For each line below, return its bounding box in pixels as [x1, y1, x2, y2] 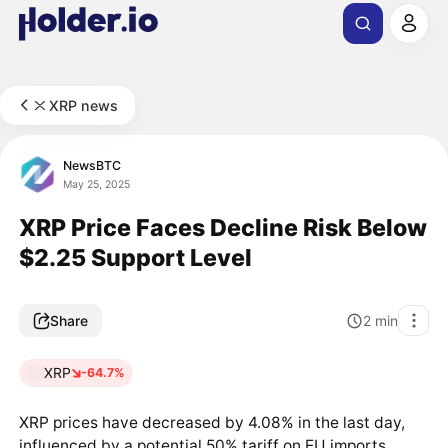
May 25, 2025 [63, 177, 131, 191]
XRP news [49, 96, 119, 114]
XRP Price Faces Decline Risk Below [18, 212, 427, 242]
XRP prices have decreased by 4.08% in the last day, [18, 412, 405, 432]
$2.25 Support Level [18, 242, 252, 272]
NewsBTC [63, 157, 122, 173]
